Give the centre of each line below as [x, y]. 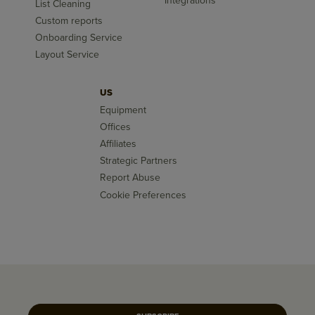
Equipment [123, 110]
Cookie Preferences [143, 195]
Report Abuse [130, 177]
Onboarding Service [79, 37]
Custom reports [69, 20]
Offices [116, 127]
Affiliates [118, 143]
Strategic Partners [139, 160]
